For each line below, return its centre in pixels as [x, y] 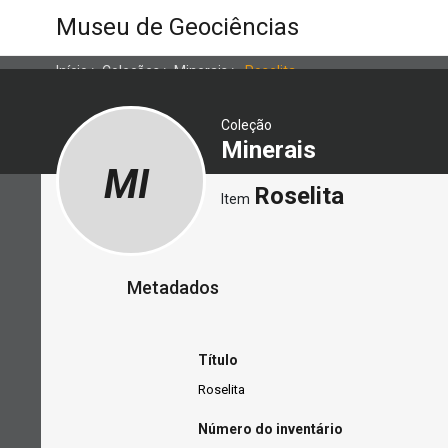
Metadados [173, 288]
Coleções [131, 70]
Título [218, 359]
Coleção [246, 125]
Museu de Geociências [177, 26]
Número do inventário [270, 429]
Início [72, 70]
